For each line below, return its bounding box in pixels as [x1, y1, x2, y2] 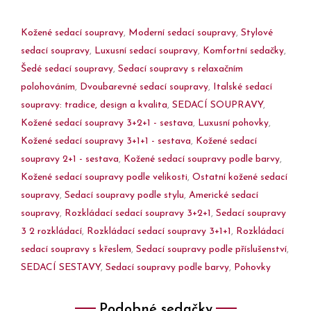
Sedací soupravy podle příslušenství [136, 244, 287, 255]
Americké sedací [189, 190, 258, 201]
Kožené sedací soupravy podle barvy [124, 153, 280, 165]
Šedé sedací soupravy [21, 63, 113, 74]
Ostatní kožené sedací [192, 171, 287, 183]
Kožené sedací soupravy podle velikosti [21, 171, 187, 183]
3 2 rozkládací [21, 226, 82, 237]
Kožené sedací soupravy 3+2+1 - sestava [21, 117, 193, 128]
